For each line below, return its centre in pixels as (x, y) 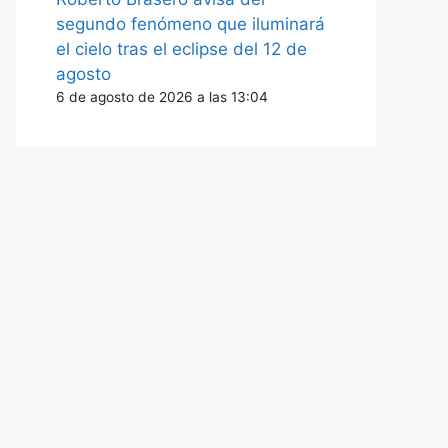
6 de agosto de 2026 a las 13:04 (162, 97)
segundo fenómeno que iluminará (190, 24)
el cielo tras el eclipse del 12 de (181, 49)
